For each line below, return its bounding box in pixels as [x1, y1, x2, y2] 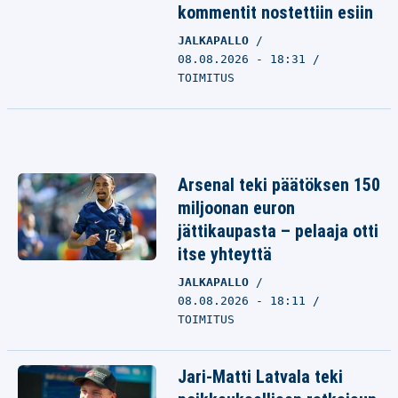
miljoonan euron [178, 197, 295, 219]
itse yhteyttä [178, 243, 272, 265]
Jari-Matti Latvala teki [178, 366, 343, 387]
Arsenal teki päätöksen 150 [178, 174, 380, 195]
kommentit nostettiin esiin [178, 2, 373, 23]
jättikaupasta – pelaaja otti [178, 220, 378, 242]
